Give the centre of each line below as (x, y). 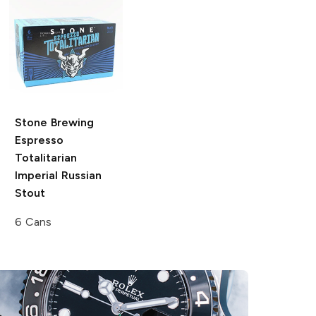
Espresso (39, 140)
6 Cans (33, 221)
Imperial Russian (58, 175)
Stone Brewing (54, 122)
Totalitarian (45, 157)
